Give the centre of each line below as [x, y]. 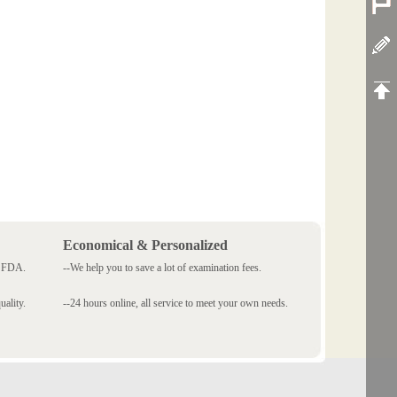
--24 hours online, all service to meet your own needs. [175, 303]
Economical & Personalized [145, 245]
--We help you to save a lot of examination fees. [162, 268]
